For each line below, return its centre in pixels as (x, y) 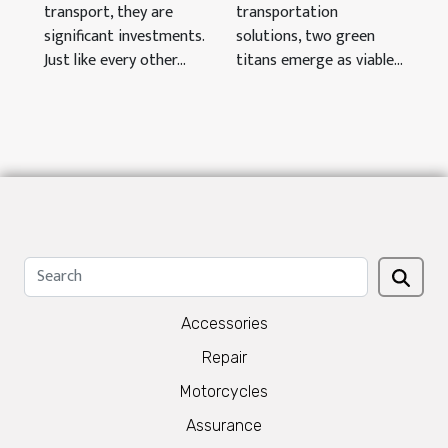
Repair (224, 357)
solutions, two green (305, 37)
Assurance (224, 425)
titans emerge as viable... (319, 61)
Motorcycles (224, 391)
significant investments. (124, 37)
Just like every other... (115, 61)
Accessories (224, 323)
